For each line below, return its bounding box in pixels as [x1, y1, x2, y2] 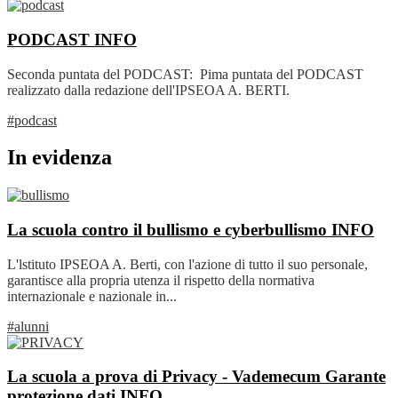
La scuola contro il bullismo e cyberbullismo [7, 220, 331, 240]
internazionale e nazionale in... [7, 288, 177, 304]
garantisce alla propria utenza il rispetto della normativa [7, 272, 314, 288]
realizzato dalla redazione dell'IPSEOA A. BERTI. [7, 82, 290, 98]
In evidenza [7, 146, 112, 170]
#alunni [7, 318, 49, 334]
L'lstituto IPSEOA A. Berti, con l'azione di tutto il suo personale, [7, 256, 368, 272]
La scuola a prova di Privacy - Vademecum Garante [7, 367, 386, 386]
